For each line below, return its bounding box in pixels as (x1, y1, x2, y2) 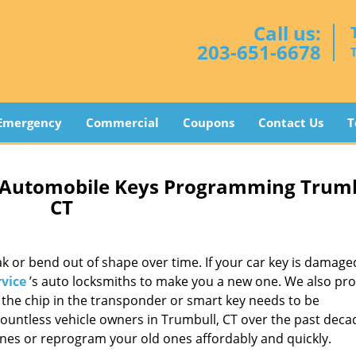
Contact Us (257, 114, 323, 130)
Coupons (182, 114, 234, 130)
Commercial (85, 114, 159, 130)
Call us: (253, 20, 321, 46)
